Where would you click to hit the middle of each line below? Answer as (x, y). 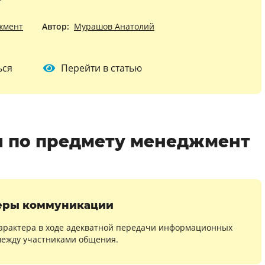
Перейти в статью (101, 68)
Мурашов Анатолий (114, 26)
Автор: (56, 26)
